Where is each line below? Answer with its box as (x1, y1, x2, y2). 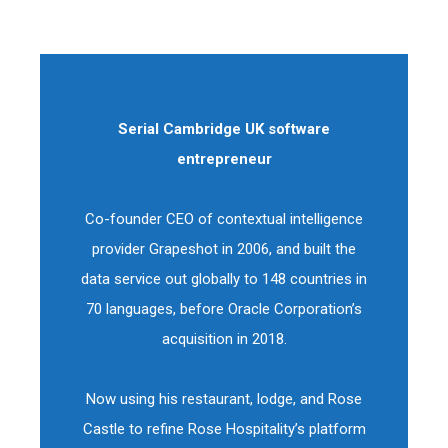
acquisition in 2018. (161, 330, 287, 348)
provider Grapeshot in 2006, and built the (92, 240, 356, 258)
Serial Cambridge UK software (118, 120, 330, 138)
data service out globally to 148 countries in (81, 270, 367, 288)
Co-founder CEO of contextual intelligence (85, 210, 363, 228)
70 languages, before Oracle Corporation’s (86, 300, 362, 318)
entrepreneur (176, 150, 272, 168)
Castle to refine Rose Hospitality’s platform (82, 420, 366, 438)
